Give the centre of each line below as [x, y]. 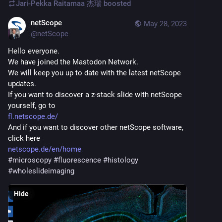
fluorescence [80, 160]
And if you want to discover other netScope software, [96, 127]
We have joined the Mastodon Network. [73, 62]
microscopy [32, 160]
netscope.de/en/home [45, 149]
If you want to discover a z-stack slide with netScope [95, 94]
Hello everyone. [34, 51]
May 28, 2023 [165, 24]
